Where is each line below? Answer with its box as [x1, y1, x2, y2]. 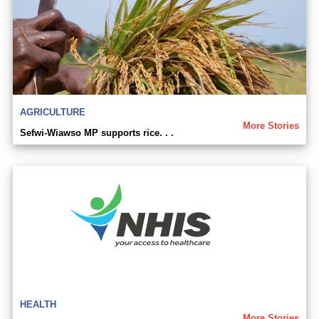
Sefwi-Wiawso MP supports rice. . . [20, 127, 174, 138]
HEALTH [20, 299, 56, 310]
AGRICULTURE [20, 107, 85, 117]
